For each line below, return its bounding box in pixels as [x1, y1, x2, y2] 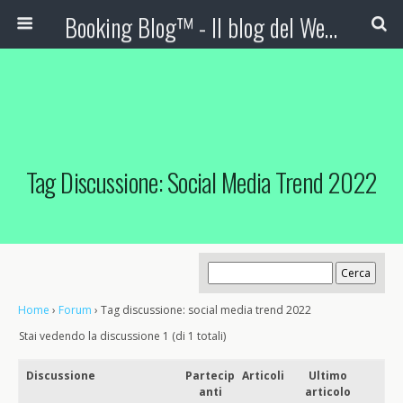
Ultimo [308, 368, 347, 383]
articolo [304, 384, 351, 399]
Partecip [185, 368, 236, 383]
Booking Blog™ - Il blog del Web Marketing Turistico [324, 9, 337, 45]
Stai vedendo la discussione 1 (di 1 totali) [19, 328, 226, 344]
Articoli [241, 368, 284, 383]
